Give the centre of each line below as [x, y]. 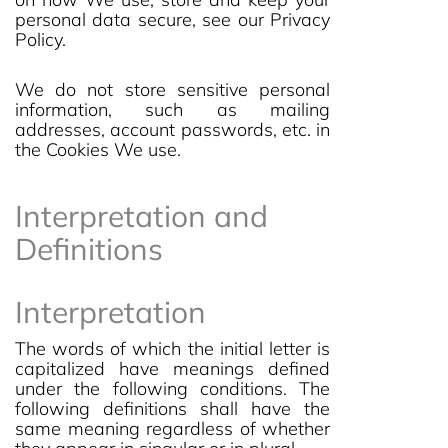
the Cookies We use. [98, 149]
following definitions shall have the [172, 408]
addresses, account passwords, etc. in [172, 129]
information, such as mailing [172, 109]
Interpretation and [141, 216]
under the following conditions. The [172, 388]
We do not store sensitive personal [172, 89]
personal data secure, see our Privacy [172, 19]
